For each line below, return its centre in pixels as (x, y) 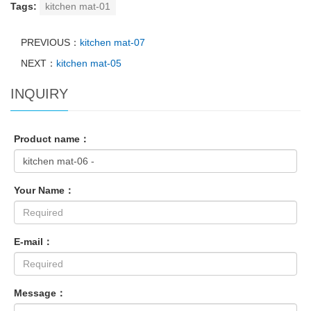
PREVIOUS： (50, 42)
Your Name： (44, 190)
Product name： (52, 139)
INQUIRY (39, 94)
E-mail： (33, 242)
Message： (40, 293)
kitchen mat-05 (89, 63)
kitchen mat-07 (112, 42)
